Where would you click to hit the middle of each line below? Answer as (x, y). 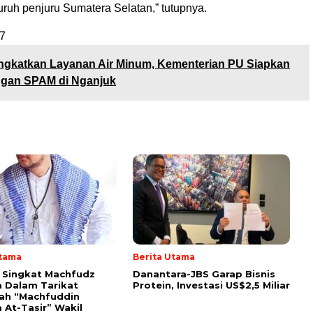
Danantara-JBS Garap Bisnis (204, 274)
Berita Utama (164, 256)
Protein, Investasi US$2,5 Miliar (211, 285)
